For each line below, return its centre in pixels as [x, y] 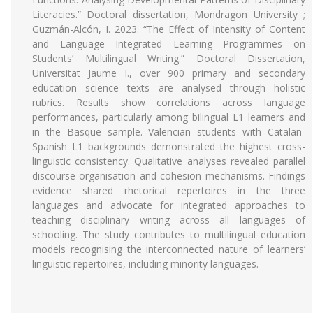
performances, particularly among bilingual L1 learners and [169, 117]
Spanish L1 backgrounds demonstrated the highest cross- [169, 146]
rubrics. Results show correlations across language [169, 102]
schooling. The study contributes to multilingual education [169, 234]
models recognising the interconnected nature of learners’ [169, 249]
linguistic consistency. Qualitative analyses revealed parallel [169, 161]
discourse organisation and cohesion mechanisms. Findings [169, 176]
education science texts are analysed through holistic [169, 88]
